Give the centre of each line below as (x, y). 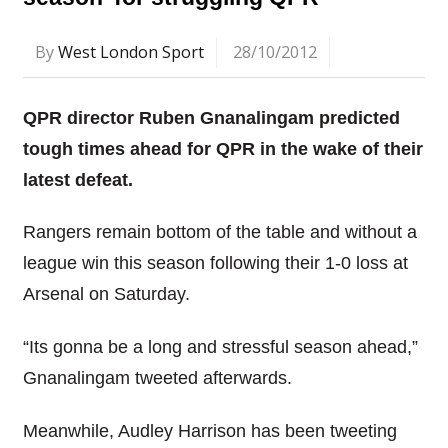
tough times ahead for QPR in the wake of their (222, 148)
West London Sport (130, 51)
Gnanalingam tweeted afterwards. (157, 378)
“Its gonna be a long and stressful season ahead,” (220, 347)
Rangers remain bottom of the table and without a (219, 232)
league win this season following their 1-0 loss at (215, 263)
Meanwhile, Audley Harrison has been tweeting (209, 430)
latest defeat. (77, 179)
